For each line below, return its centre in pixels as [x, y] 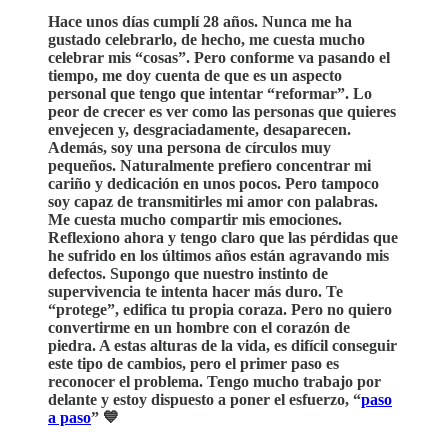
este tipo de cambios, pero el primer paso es [193, 363]
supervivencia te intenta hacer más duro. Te [195, 291]
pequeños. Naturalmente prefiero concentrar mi [209, 165]
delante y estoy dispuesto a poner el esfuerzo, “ [204, 399]
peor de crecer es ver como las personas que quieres [222, 111]
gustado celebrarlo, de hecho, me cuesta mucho [206, 39]
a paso [69, 417]
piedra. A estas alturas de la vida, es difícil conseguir [222, 345]
